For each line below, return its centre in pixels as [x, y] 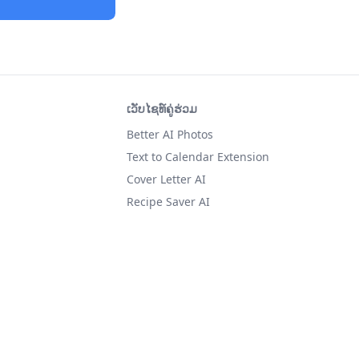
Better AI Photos [170, 134]
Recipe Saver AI [168, 202]
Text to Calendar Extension [198, 157]
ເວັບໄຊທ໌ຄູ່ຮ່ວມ [162, 109]
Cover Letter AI [166, 179]
